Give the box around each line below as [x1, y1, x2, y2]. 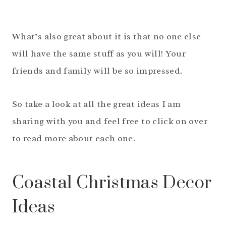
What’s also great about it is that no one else [12, 31, 201, 42]
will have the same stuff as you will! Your [12, 48, 186, 60]
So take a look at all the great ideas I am [12, 98, 181, 110]
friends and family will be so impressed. [12, 65, 183, 77]
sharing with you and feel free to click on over [12, 116, 207, 127]
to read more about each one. [12, 133, 136, 144]
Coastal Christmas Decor [12, 172, 212, 195]
